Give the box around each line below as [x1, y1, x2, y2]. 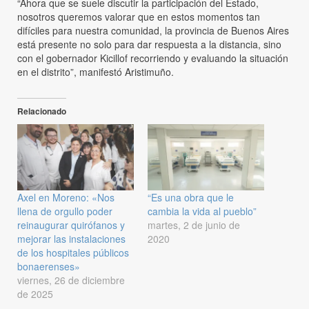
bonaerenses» [17, 259, 80, 274]
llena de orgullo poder [17, 204, 112, 219]
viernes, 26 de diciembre [17, 273, 125, 288]
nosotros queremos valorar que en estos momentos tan [17, 9, 260, 23]
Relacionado [17, 104, 66, 117]
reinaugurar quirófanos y [17, 218, 125, 232]
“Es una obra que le [148, 190, 234, 205]
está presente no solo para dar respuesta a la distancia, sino [17, 37, 281, 51]
